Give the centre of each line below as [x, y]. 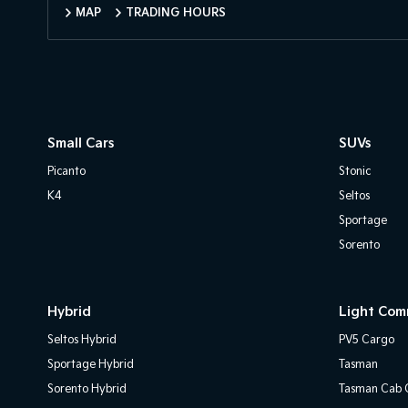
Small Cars [81, 143]
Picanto [66, 172]
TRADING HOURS [176, 13]
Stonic [355, 172]
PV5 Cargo [367, 340]
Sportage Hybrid [91, 365]
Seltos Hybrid [82, 340]
